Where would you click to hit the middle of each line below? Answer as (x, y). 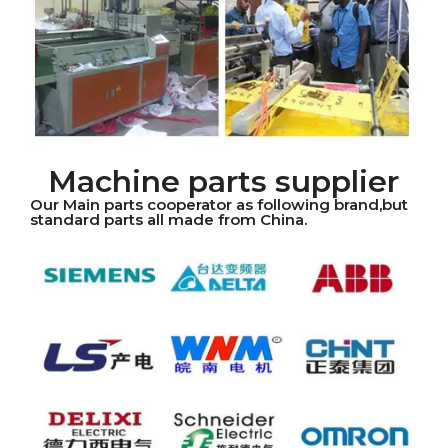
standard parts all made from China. (168, 220)
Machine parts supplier (224, 182)
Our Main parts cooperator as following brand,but (219, 205)
